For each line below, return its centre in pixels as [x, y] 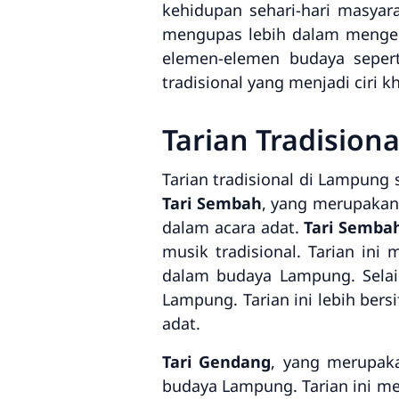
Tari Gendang [217, 362]
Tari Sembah [212, 203]
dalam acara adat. [233, 227]
